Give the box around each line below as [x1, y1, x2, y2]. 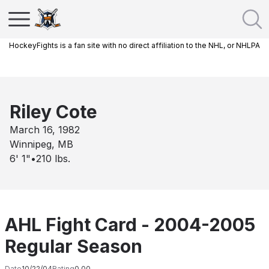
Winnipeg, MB [10, 138, 73, 150]
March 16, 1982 [10, 124, 80, 136]
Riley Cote [10, 101, 97, 122]
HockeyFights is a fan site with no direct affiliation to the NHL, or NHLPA [9, 41, 260, 50]
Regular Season [5, 235, 142, 257]
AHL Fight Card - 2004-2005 [5, 214, 255, 235]
